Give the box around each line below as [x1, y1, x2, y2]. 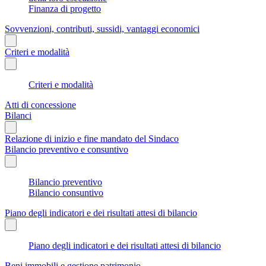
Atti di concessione [5, 99, 76, 110]
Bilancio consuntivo [28, 187, 103, 198]
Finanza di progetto [28, 3, 101, 14]
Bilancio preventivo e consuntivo [5, 144, 128, 154]
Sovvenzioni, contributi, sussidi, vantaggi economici [5, 23, 199, 34]
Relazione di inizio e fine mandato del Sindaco [5, 133, 179, 144]
